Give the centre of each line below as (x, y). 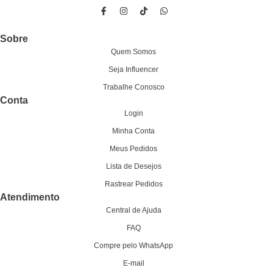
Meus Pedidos (133, 148)
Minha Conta (133, 131)
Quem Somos (133, 51)
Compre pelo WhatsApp (133, 245)
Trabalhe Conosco (133, 87)
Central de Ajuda (133, 210)
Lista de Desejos (133, 166)
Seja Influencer (133, 69)
